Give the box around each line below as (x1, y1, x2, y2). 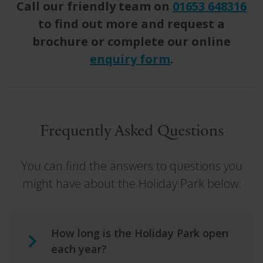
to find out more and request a (38, 16, 225, 32)
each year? (51, 242, 107, 256)
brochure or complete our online (32, 33, 231, 49)
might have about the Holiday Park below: (22, 176, 241, 191)
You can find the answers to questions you (21, 158, 242, 174)
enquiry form (90, 51, 170, 67)
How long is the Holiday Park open (51, 226, 228, 240)
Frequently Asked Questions (39, 123, 224, 140)
